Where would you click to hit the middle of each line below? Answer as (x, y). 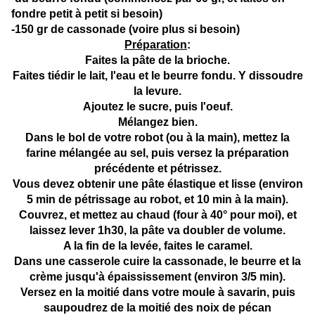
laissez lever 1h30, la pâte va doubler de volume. (157, 231)
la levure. (157, 91)
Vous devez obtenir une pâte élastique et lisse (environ (157, 184)
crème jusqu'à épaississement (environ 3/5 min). (157, 277)
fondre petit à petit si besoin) (87, 14)
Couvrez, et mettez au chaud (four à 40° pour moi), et (157, 215)
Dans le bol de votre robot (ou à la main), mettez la (157, 138)
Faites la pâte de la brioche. (157, 60)
